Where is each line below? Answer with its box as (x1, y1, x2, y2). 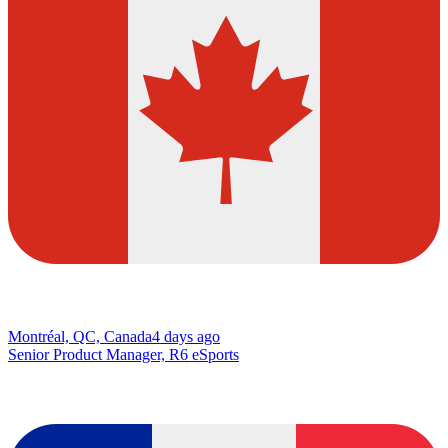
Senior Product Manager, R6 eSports (8, 346, 239, 364)
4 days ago (152, 328, 220, 346)
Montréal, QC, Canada (8, 328, 152, 346)
